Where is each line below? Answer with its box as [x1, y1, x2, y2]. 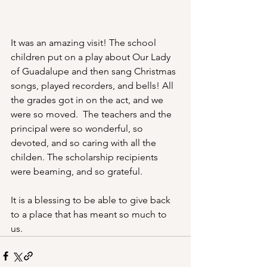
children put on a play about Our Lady [11, 51, 173, 63]
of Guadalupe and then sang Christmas [11, 65, 178, 77]
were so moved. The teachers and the [11, 108, 174, 120]
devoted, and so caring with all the [11, 136, 159, 148]
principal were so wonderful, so [11, 122, 145, 134]
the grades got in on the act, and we [11, 94, 166, 105]
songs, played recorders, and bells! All [11, 79, 176, 91]
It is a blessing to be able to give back [11, 194, 173, 206]
